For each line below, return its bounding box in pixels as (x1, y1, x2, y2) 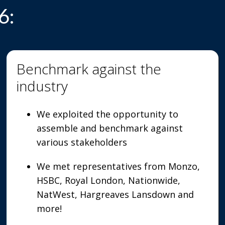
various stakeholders (37, 136, 128, 148)
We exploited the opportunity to (37, 108, 179, 120)
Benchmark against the (17, 59, 162, 78)
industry (17, 76, 68, 95)
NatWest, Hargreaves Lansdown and (37, 188, 194, 200)
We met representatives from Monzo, (37, 160, 200, 172)
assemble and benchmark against (37, 122, 183, 134)
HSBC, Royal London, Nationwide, (37, 174, 181, 186)
